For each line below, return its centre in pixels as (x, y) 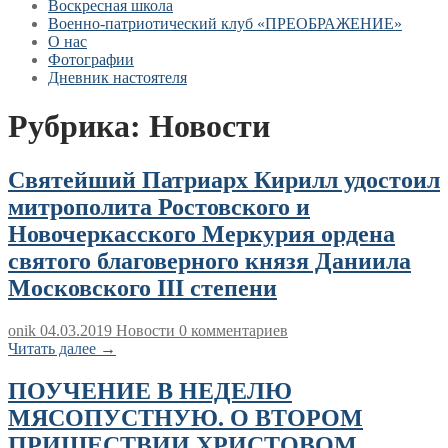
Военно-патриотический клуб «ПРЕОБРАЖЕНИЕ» (225, 23)
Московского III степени (142, 287)
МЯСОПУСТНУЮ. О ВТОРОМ (185, 417)
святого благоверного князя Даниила (209, 260)
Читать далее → (62, 348)
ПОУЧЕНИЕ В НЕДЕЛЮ (150, 390)
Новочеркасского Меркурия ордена (201, 233)
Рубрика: (78, 126)
